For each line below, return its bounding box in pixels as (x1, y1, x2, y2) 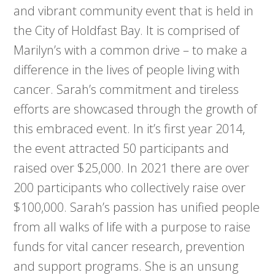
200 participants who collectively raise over (14, 179, 246, 196)
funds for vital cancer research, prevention (14, 238, 246, 255)
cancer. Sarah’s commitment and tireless (14, 81, 239, 98)
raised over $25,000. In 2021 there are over (14, 160, 250, 177)
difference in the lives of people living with (14, 61, 241, 79)
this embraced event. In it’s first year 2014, (14, 120, 246, 137)
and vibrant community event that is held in (14, 2, 254, 20)
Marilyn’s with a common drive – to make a (14, 42, 248, 59)
